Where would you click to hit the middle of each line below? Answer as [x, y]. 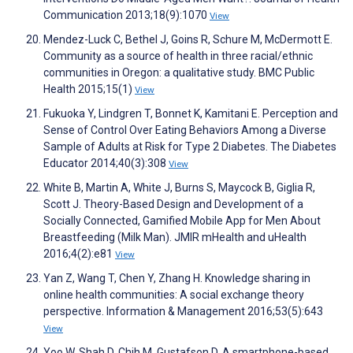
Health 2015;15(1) [89, 89]
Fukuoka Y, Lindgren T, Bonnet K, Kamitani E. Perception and [191, 114]
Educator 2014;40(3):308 [106, 163]
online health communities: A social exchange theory [174, 295]
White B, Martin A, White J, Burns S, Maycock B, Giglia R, [179, 188]
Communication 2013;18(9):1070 [126, 15]
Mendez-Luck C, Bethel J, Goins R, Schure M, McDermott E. [188, 40]
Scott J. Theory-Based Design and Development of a [173, 204]
